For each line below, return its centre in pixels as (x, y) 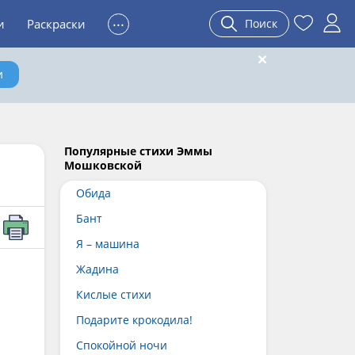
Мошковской (103, 165)
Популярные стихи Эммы (138, 151)
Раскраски (56, 24)
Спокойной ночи (122, 345)
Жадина (97, 269)
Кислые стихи (114, 294)
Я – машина (108, 244)
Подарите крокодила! (134, 320)
